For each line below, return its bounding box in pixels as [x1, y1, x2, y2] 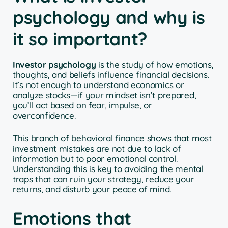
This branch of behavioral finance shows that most [13, 133, 212, 144]
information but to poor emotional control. [13, 153, 178, 164]
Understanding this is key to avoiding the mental [13, 163, 203, 175]
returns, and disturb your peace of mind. [13, 184, 172, 195]
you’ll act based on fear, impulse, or [13, 99, 152, 110]
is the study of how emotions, [96, 59, 214, 70]
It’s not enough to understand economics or [13, 79, 184, 90]
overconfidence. [13, 109, 76, 121]
